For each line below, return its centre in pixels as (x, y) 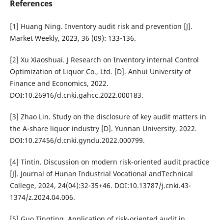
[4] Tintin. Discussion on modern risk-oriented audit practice (109, 162)
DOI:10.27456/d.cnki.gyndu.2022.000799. (77, 140)
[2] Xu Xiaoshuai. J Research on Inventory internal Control (104, 60)
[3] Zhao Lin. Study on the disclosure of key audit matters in (108, 117)
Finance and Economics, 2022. (59, 83)
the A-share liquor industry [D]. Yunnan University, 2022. (103, 129)
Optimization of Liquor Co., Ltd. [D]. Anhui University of (100, 72)
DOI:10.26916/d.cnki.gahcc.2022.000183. (76, 95)
